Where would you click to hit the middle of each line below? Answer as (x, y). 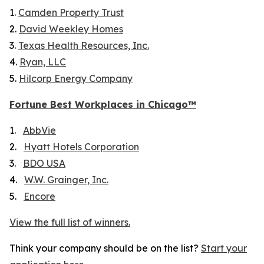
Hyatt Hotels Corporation (81, 147)
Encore (39, 196)
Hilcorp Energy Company (76, 78)
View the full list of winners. (70, 222)
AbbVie (39, 130)
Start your (224, 248)
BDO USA (44, 163)
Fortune (28, 104)
